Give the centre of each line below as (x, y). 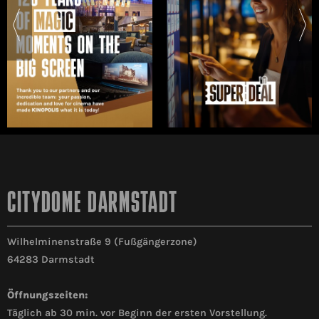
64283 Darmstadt (51, 260)
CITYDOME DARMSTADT (93, 205)
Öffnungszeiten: (47, 296)
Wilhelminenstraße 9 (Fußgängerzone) (102, 242)
